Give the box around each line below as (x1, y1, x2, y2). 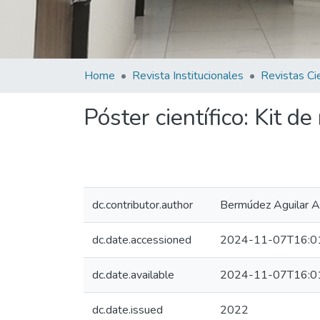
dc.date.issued (92, 302, 163, 318)
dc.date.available (92, 267, 174, 283)
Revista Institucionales (132, 68, 244, 84)
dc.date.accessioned (92, 232, 191, 248)
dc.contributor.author (92, 197, 193, 213)
